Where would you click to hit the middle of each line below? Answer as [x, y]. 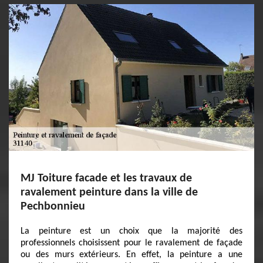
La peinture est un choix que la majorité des [131, 231]
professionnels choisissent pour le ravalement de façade [131, 243]
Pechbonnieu [53, 207]
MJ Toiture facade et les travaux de [106, 178]
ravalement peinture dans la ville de [109, 193]
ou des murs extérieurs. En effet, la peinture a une [131, 255]
